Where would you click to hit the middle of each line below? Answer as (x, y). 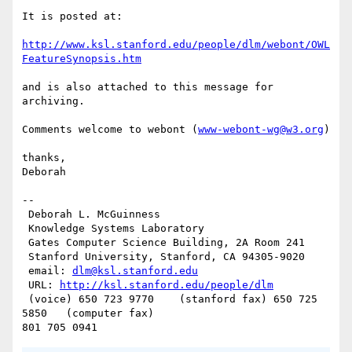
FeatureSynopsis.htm (82, 59)
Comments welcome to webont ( (110, 130)
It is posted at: (72, 16)
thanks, (44, 158)
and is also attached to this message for (148, 87)
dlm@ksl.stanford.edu (135, 271)
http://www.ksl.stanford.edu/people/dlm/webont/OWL (176, 45)
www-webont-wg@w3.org (261, 130)
